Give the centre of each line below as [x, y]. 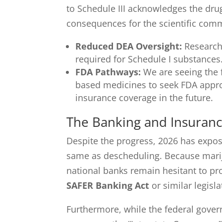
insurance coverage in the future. [144, 97]
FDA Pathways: [108, 72]
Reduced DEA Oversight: [129, 46]
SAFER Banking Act [108, 185]
